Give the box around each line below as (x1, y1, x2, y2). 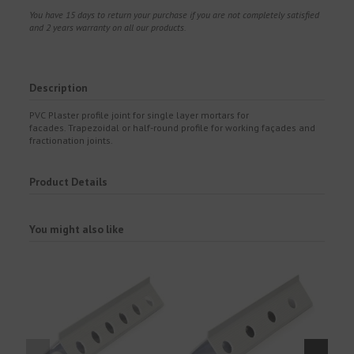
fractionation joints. (29, 134, 114, 147)
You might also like (29, 221, 125, 236)
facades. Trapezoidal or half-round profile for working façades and (29, 122, 316, 134)
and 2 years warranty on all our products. (29, 21, 187, 34)
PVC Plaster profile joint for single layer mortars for (29, 109, 250, 122)
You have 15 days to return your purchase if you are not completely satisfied (29, 9, 320, 21)
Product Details (29, 175, 108, 190)
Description (29, 81, 88, 96)
